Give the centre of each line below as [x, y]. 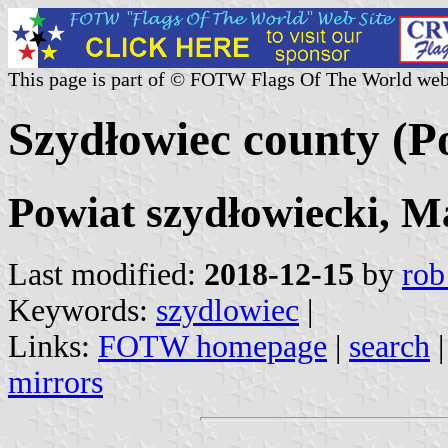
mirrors [55, 382]
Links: [53, 346]
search [389, 346]
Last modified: [106, 274]
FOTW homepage [212, 346]
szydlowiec [227, 310]
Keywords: [82, 310]
